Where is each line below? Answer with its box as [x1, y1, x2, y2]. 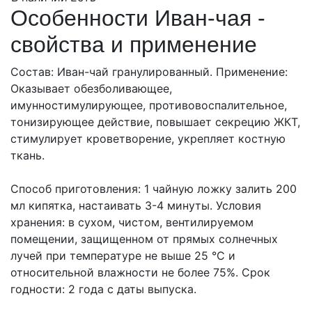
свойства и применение [10, 32, 257, 57]
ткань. [10, 148, 45, 162]
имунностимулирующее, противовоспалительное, [10, 98, 287, 112]
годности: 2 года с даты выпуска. [10, 282, 196, 296]
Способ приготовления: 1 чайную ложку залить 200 [10, 182, 297, 196]
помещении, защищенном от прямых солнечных [10, 232, 278, 246]
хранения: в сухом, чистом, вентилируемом [10, 215, 253, 229]
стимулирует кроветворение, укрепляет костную [10, 132, 286, 146]
